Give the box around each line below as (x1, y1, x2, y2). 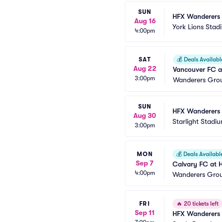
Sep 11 (135, 208, 155, 217)
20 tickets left (182, 200, 219, 207)
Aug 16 (134, 17, 156, 25)
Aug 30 (133, 111, 156, 119)
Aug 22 (133, 64, 157, 72)
